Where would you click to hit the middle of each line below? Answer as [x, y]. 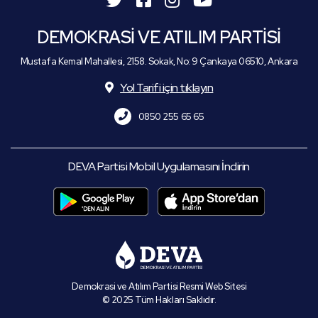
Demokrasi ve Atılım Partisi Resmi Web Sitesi [159, 286]
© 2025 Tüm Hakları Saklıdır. [159, 300]
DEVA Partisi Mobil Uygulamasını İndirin [159, 166]
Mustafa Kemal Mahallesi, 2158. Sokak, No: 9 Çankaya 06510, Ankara [159, 61]
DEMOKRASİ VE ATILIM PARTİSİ [159, 37]
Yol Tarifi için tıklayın [167, 88]
